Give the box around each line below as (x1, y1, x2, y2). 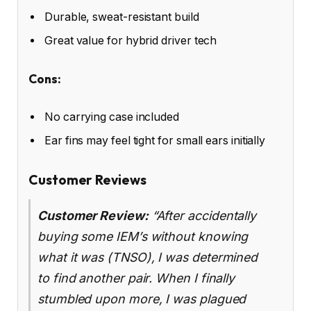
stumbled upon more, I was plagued (37, 292, 246, 307)
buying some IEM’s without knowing (37, 229, 249, 244)
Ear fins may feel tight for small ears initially (44, 134, 266, 148)
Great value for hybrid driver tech (44, 33, 217, 47)
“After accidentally (148, 208, 257, 224)
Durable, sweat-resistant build (44, 10, 199, 24)
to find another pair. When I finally (37, 271, 235, 286)
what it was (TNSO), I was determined (37, 250, 258, 265)
